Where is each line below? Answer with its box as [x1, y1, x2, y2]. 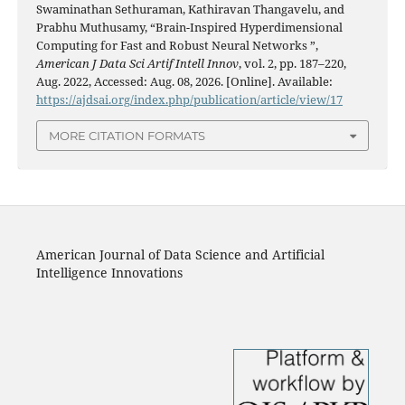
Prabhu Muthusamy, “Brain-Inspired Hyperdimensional [35, 18, 343, 35]
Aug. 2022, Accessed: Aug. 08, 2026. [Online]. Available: [35, 72, 333, 89]
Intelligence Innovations [35, 264, 183, 282]
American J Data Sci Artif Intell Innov [35, 54, 239, 71]
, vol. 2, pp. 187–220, [238, 54, 346, 71]
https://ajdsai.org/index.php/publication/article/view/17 [35, 90, 343, 108]
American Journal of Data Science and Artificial [35, 246, 325, 264]
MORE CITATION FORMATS [49, 128, 205, 143]
